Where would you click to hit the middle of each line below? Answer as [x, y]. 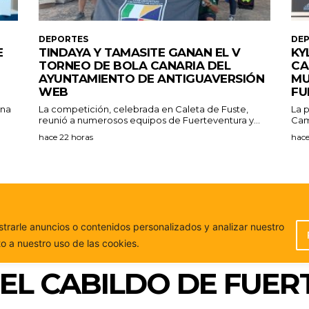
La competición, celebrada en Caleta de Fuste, [143, 109]
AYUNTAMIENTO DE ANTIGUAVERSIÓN [151, 78]
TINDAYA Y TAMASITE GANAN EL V [140, 52]
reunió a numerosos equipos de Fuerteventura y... [149, 120]
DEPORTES [63, 39]
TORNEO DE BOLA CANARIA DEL [134, 65]
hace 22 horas [66, 137]
